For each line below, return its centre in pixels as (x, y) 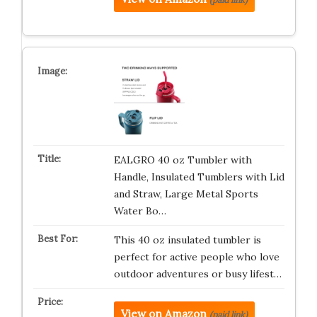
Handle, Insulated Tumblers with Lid (199, 177)
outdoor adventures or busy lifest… (197, 274)
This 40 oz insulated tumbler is (187, 240)
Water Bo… (140, 211)
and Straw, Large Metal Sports (186, 194)
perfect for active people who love (196, 257)
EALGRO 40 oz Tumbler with (183, 160)
